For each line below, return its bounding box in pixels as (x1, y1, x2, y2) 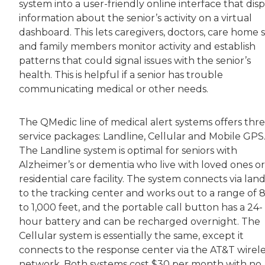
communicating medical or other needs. (19, 83, 208, 95)
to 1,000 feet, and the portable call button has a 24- (19, 202, 263, 214)
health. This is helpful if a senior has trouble (19, 69, 223, 81)
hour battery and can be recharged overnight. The (19, 216, 260, 228)
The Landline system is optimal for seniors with (19, 145, 237, 157)
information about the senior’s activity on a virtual (19, 12, 252, 24)
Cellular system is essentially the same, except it (19, 230, 244, 242)
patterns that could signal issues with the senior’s (19, 55, 251, 67)
